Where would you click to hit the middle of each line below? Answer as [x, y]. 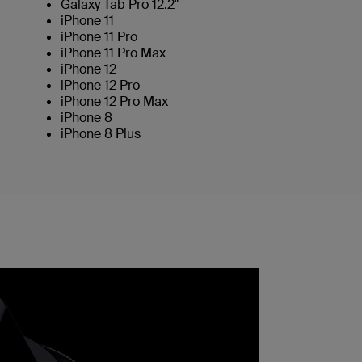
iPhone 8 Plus [101, 134]
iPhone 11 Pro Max [113, 53]
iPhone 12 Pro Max [114, 101]
